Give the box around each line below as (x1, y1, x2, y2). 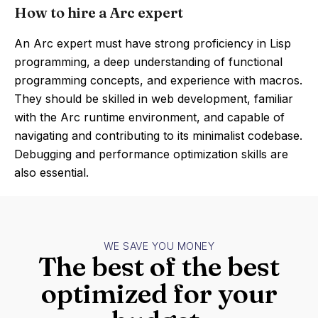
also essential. (14, 165, 89, 180)
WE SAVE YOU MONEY (103, 240, 215, 252)
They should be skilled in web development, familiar (14, 92, 293, 106)
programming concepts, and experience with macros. (14, 73, 302, 87)
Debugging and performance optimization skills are (14, 147, 288, 161)
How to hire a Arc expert (14, 4, 183, 21)
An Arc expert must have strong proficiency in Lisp (14, 36, 291, 50)
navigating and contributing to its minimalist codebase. (14, 128, 302, 143)
